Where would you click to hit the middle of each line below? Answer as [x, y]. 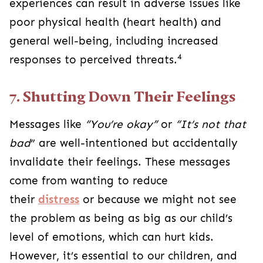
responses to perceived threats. [93, 60]
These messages [188, 162]
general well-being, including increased [114, 41]
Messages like [47, 124]
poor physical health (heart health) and [115, 22]
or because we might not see [158, 200]
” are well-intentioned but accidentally [134, 143]
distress [59, 200]
